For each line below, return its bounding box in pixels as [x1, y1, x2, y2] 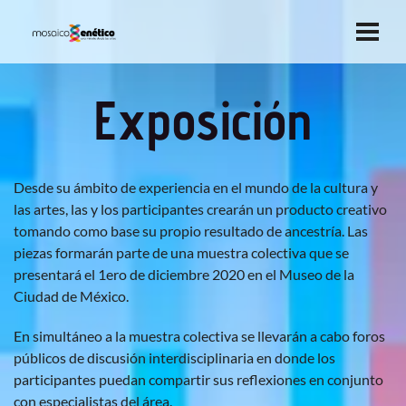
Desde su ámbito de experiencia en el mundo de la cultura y [14, 179, 378, 196]
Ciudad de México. [14, 287, 129, 304]
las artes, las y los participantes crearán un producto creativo [14, 200, 387, 217]
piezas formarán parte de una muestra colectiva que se [14, 244, 349, 261]
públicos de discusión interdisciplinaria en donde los [14, 349, 335, 366]
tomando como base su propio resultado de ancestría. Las [14, 222, 368, 239]
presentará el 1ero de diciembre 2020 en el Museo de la [14, 266, 354, 283]
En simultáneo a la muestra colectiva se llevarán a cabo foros [14, 327, 385, 344]
